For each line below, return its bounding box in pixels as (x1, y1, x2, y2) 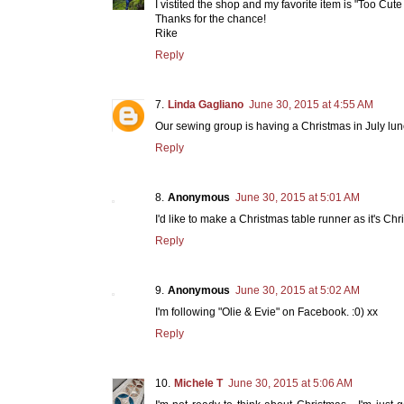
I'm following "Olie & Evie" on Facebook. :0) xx (155, 305, 378, 318)
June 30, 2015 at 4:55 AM (249, 97, 373, 111)
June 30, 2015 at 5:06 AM (228, 376, 353, 390)
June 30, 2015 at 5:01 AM (235, 190, 360, 204)
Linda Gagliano (168, 97, 243, 111)
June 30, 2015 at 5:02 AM (235, 283, 360, 297)
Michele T (174, 376, 223, 390)
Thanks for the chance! (155, 12, 266, 25)
